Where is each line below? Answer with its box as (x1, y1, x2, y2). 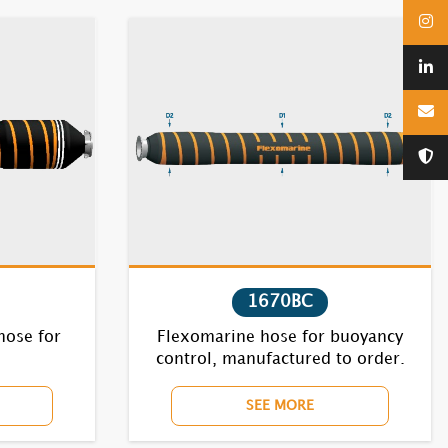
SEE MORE (246, 399, 314, 412)
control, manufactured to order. (155, 352, 405, 367)
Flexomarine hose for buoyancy (157, 330, 403, 345)
